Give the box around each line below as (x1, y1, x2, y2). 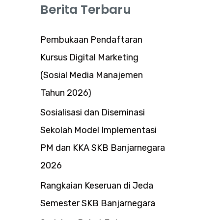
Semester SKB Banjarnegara (40, 197, 155, 209)
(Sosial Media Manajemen (40, 69, 143, 81)
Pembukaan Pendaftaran (40, 34, 142, 45)
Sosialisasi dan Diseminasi (40, 107, 145, 118)
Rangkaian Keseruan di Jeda (40, 180, 153, 191)
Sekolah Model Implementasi (40, 125, 157, 136)
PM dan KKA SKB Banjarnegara (40, 142, 165, 153)
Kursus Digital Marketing (40, 52, 138, 63)
